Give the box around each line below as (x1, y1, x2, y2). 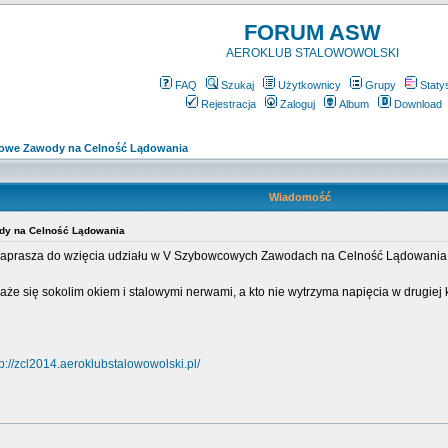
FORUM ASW (243, 20, 381, 45)
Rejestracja (200, 98, 256, 110)
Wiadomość (268, 191, 331, 203)
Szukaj (220, 79, 254, 91)
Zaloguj (279, 98, 315, 110)
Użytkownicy (277, 79, 341, 91)
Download (393, 98, 442, 110)
